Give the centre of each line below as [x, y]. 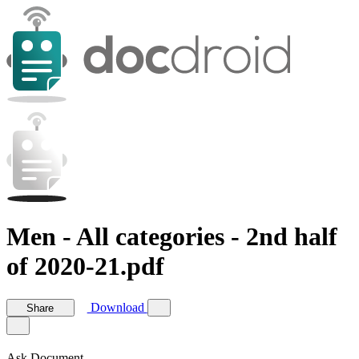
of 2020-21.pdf [85, 266]
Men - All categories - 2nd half [172, 237]
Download [117, 308]
